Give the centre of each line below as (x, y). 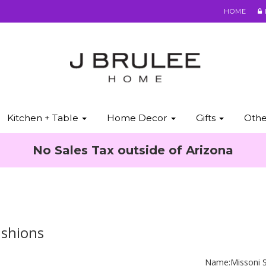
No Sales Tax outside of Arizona (133, 150)
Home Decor (138, 118)
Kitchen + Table (44, 118)
